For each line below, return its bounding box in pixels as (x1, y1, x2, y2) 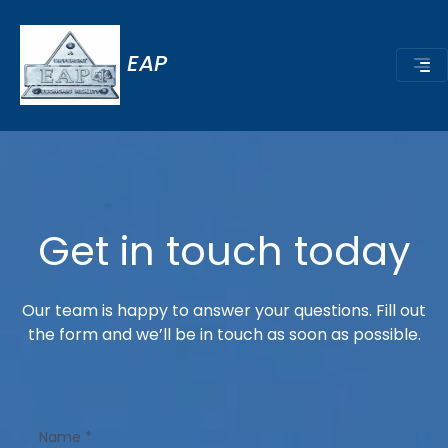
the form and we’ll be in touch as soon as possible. (27, 322, 421, 346)
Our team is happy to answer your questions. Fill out (22, 298, 426, 322)
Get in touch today (37, 222, 411, 279)
